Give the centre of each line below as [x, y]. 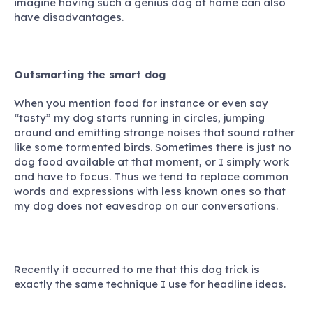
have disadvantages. [69, 17]
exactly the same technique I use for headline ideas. [150, 284]
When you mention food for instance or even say [141, 103]
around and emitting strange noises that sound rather [154, 132]
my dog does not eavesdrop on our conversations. [146, 205]
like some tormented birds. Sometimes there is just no [153, 147]
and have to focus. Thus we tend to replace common [151, 176]
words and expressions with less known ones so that [150, 191]
